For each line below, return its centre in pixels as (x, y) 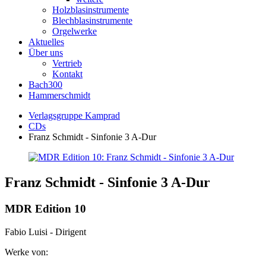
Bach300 (45, 85)
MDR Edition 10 (45, 208)
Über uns (46, 53)
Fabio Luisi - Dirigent (45, 232)
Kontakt (67, 74)
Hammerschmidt (59, 95)
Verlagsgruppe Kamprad (74, 115)
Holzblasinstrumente (91, 10)
